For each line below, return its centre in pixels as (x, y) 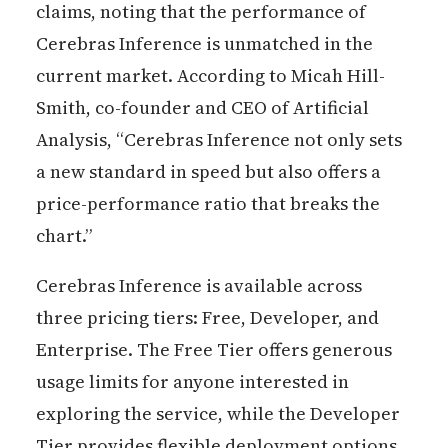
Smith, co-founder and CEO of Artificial (202, 107)
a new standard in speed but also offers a (208, 171)
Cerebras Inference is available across (198, 285)
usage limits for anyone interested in (192, 381)
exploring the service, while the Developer (217, 413)
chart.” (63, 235)
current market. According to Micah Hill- (210, 75)
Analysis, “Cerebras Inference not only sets (218, 139)
